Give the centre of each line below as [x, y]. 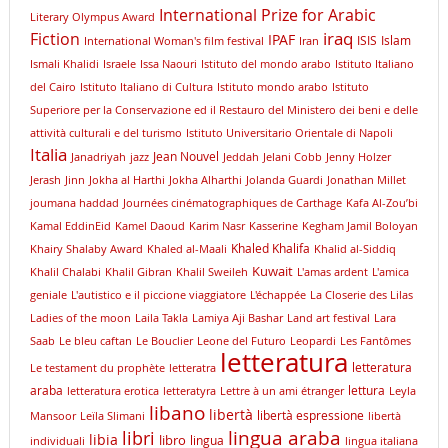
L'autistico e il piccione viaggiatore [158, 295]
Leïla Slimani [112, 416]
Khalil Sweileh [211, 272]
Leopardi [312, 341]
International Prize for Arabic [267, 15]
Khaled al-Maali [186, 249]
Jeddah [240, 157]
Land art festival [328, 318]
